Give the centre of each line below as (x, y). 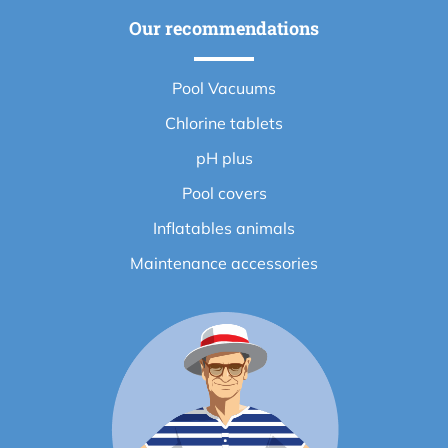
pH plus (224, 157)
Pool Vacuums (224, 87)
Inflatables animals (224, 227)
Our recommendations (224, 27)
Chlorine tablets (224, 122)
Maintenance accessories (224, 262)
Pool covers (224, 192)
